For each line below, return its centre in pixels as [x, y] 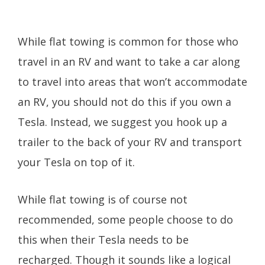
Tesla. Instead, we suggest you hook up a [122, 122]
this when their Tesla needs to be [103, 239]
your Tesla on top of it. [76, 162]
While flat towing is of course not [103, 199]
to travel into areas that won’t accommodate [132, 81]
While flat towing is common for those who [128, 41]
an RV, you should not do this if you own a [125, 101]
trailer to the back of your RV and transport [130, 142]
